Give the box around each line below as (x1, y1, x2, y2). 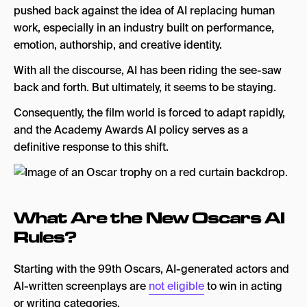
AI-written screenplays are (14, 279, 149, 293)
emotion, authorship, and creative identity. (14, 38, 222, 52)
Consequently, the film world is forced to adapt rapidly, (14, 106, 285, 120)
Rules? (14, 226, 77, 247)
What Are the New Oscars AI (14, 207, 285, 228)
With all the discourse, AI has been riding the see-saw (14, 63, 282, 77)
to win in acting (204, 279, 282, 293)
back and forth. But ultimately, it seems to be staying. (14, 80, 276, 95)
